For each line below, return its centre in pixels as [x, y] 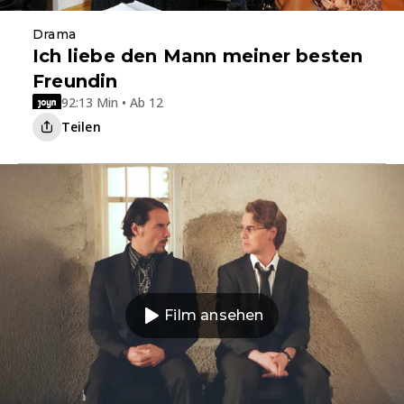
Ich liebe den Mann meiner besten [198, 55]
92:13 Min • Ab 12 [112, 103]
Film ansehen [214, 316]
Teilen [81, 126]
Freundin [75, 81]
